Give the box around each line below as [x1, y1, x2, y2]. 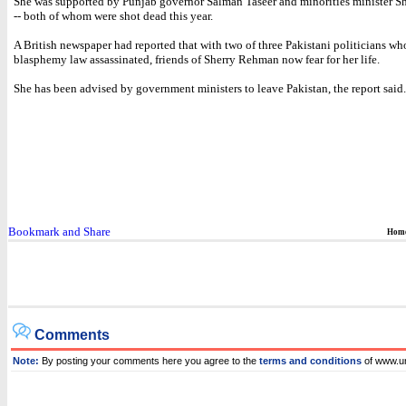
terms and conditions [259, 355, 362, 366]
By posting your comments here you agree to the [42, 355, 256, 366]
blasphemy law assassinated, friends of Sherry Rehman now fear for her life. [14, 53, 380, 66]
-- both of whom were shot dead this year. [14, 9, 213, 23]
